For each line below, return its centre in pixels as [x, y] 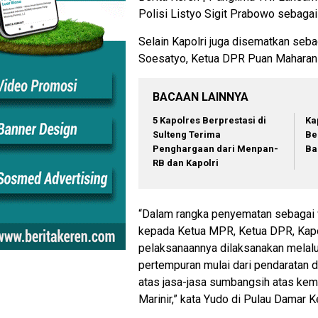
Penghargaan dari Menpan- [215, 149]
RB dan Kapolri [186, 163]
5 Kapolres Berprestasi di [209, 121]
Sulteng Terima [187, 135]
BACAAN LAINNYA [201, 97]
